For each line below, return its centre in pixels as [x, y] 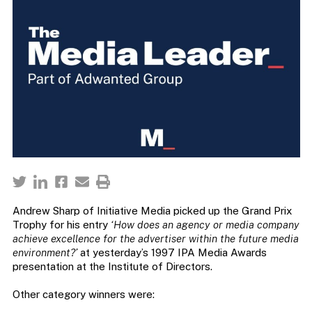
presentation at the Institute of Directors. [112, 267]
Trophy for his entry [61, 225]
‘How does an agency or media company [205, 225]
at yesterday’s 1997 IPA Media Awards [172, 253]
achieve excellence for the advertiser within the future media [155, 239]
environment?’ [45, 253]
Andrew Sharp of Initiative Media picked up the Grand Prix [152, 211]
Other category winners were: [83, 295]
